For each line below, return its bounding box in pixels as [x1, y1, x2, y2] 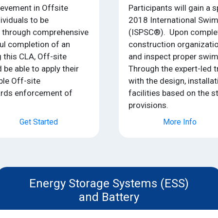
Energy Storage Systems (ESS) [29, 176, 189, 190]
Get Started [19, 117, 58, 127]
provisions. [128, 100, 168, 110]
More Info [163, 117, 197, 127]
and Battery [79, 190, 140, 204]
